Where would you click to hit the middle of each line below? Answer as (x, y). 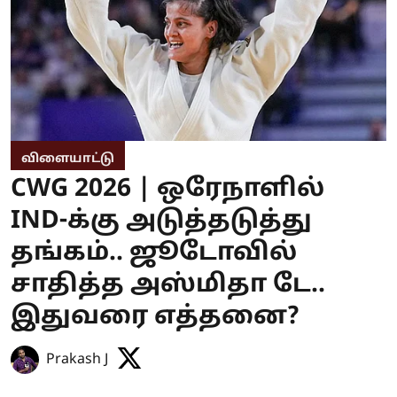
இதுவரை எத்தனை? (155, 318)
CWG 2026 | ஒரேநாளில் (167, 190)
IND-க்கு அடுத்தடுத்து (161, 222)
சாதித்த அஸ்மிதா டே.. (168, 286)
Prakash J (77, 360)
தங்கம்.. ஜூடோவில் (154, 254)
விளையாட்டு (68, 160)
